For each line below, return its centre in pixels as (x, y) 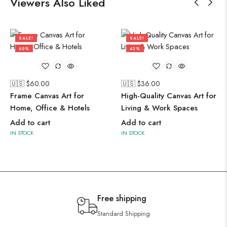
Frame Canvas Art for (47, 96)
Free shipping (122, 199)
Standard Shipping (124, 214)
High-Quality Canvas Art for (169, 96)
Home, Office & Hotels (50, 108)
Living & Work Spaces (159, 108)
